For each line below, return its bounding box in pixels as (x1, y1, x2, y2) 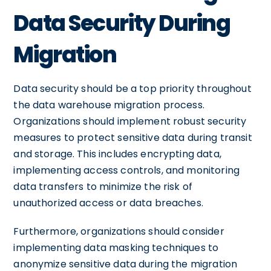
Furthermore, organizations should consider (13, 224, 224, 238)
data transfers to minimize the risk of (13, 179, 193, 194)
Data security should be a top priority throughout (13, 81, 252, 96)
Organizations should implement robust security (13, 114, 247, 128)
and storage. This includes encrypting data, (13, 146, 221, 161)
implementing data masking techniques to (13, 240, 219, 255)
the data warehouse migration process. (13, 97, 204, 112)
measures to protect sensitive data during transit (13, 130, 252, 145)
